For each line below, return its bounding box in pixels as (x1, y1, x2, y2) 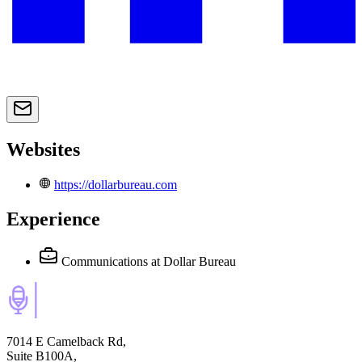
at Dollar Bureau (151, 254, 236, 268)
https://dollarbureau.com (54, 178, 177, 192)
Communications (61, 254, 148, 268)
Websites (6, 139, 80, 161)
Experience (6, 208, 100, 229)
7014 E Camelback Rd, (6, 334, 126, 348)
